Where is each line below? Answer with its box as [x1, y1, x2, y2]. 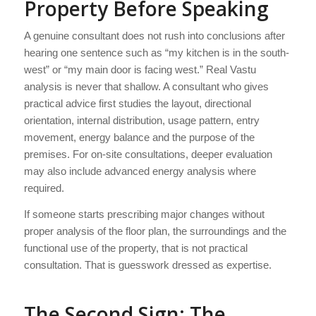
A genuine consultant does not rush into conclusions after [23, 30, 285, 42]
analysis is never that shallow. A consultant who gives [23, 80, 269, 93]
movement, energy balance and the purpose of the [23, 131, 255, 144]
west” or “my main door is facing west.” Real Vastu [23, 63, 256, 76]
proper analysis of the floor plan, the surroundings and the [23, 225, 286, 237]
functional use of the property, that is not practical [23, 242, 248, 254]
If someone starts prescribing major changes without [23, 208, 265, 220]
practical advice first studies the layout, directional [23, 97, 251, 110]
